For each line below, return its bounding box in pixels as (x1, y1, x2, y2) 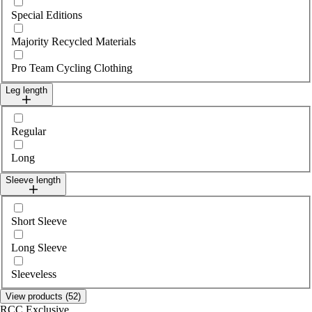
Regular (11, 125, 46, 138)
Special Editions (11, 9, 82, 22)
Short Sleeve (11, 214, 67, 227)
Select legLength (10, 111, 84, 123)
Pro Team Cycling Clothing (11, 62, 132, 75)
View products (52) (6, 290, 81, 302)
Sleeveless (11, 267, 56, 280)
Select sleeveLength (10, 200, 98, 212)
